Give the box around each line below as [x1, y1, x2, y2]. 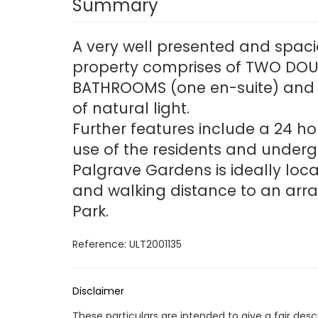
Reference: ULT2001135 [72, 237, 182, 251]
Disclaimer [72, 284, 124, 298]
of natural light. [72, 98, 190, 119]
